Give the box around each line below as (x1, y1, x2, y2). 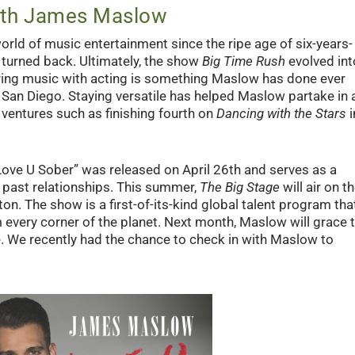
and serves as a (240, 162, 337, 178)
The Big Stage (199, 179, 280, 196)
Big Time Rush (201, 53, 285, 70)
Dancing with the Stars (216, 105, 346, 122)
